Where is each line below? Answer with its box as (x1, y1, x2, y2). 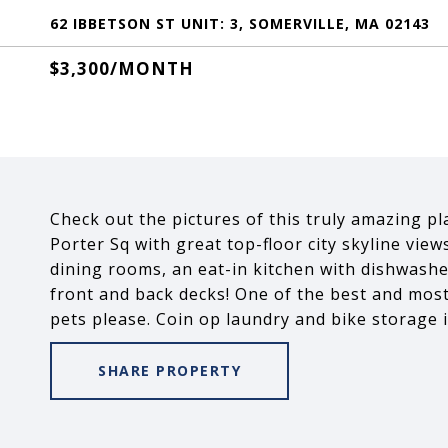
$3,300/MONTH (50, 57, 194, 80)
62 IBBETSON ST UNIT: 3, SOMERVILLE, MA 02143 (50, 14, 430, 33)
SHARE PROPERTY (98, 361, 241, 380)
